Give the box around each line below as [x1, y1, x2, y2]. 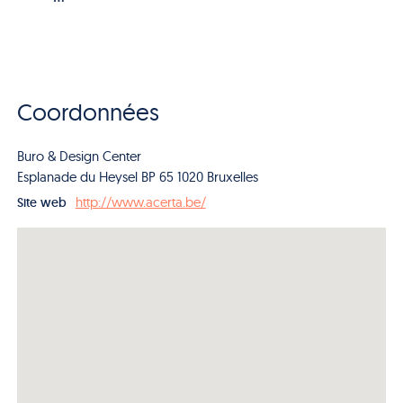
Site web [16, 193, 67, 210]
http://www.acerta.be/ [75, 193, 206, 210]
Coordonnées [16, 97, 159, 128]
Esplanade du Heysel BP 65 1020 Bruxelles [16, 167, 258, 185]
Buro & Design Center [16, 147, 141, 165]
